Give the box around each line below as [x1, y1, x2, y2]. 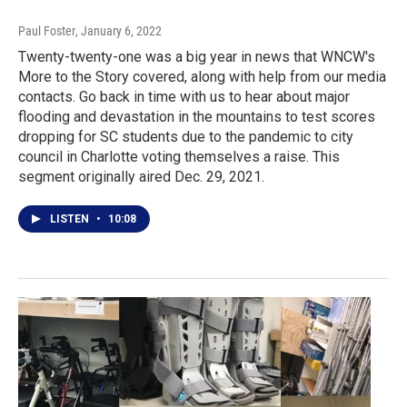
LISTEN [50, 213, 92, 226]
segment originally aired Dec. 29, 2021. [18, 168, 264, 186]
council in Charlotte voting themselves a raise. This [18, 148, 340, 166]
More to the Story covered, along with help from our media [18, 68, 386, 86]
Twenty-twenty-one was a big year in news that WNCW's [18, 48, 375, 66]
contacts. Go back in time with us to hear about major [18, 88, 350, 106]
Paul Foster [18, 24, 75, 39]
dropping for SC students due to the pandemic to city [18, 128, 353, 146]
